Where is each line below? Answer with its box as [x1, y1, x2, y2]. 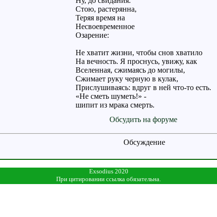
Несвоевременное [75, 22, 135, 31]
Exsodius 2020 [89, 168, 128, 175]
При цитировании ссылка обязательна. [56, 175, 161, 183]
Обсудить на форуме [109, 115, 177, 124]
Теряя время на [75, 14, 125, 22]
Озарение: [75, 31, 109, 39]
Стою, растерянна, [75, 5, 137, 13]
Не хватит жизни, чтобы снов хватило [75, 48, 202, 57]
